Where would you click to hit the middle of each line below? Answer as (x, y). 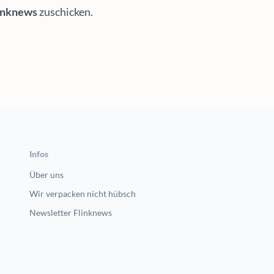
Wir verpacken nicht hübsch (83, 193)
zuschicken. (65, 11)
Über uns (47, 174)
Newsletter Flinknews (71, 212)
